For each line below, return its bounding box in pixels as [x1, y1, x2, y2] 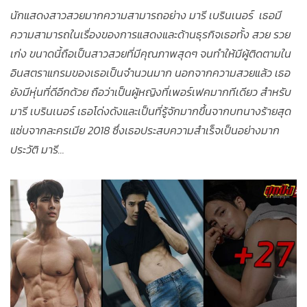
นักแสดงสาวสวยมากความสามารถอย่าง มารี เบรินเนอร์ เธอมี [10, 7, 282, 24]
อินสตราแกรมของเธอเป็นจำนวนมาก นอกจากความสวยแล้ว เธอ [10, 64, 291, 82]
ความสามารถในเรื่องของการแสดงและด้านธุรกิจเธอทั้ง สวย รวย [10, 26, 291, 43]
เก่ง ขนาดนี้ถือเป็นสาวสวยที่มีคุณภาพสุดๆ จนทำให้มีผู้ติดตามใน [10, 45, 291, 62]
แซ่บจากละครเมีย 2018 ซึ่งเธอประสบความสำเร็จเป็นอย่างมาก [10, 122, 280, 139]
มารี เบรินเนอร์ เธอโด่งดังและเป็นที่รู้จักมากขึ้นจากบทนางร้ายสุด [10, 103, 291, 120]
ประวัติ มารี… [10, 141, 64, 158]
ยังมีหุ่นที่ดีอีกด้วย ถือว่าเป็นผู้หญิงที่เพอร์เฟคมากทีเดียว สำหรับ [10, 84, 291, 101]
